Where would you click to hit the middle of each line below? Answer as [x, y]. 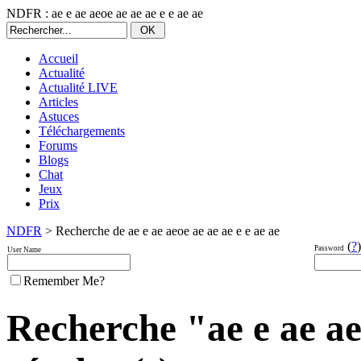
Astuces [59, 116]
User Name [24, 250]
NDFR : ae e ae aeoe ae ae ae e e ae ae [105, 13]
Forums [58, 145]
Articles [58, 102]
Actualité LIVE [78, 87]
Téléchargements [82, 131]
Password [329, 248]
